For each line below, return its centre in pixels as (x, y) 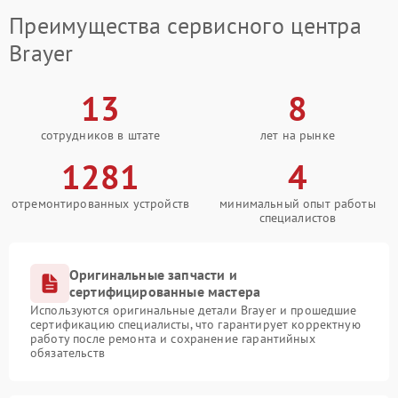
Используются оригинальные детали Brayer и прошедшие (194, 310)
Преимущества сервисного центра (185, 26)
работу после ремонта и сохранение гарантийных (173, 339)
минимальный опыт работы (298, 204)
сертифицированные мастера (165, 292)
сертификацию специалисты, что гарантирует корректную (195, 325)
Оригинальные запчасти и (153, 275)
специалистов (298, 218)
